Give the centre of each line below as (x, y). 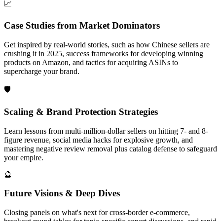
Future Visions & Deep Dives (62, 193)
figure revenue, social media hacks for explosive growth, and (98, 140)
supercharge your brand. (42, 72)
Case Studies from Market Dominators (82, 26)
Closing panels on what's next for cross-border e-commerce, (97, 212)
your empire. (24, 157)
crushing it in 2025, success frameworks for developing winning (104, 54)
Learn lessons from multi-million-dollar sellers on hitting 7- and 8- (106, 131)
